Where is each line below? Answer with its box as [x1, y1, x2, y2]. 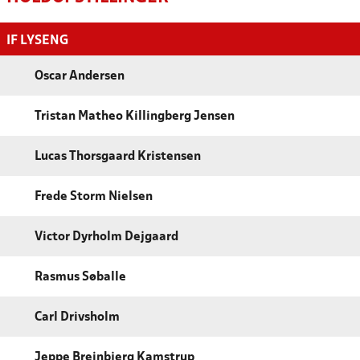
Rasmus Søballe [35, 271, 126, 283]
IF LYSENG [6, 34, 68, 47]
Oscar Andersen [35, 70, 125, 82]
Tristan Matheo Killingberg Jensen [35, 110, 235, 122]
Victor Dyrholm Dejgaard [35, 231, 178, 243]
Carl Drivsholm [35, 311, 120, 323]
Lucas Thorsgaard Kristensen [35, 150, 201, 162]
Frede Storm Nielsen [35, 190, 153, 202]
